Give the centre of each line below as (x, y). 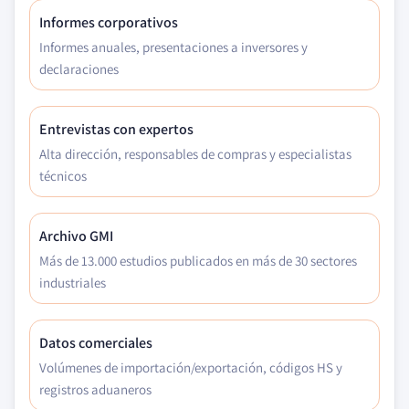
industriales (73, 283)
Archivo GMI (76, 236)
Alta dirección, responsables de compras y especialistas (195, 154)
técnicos (63, 176)
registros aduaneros (95, 389)
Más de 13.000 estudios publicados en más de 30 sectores (198, 261)
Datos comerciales (96, 343)
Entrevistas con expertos (116, 129)
